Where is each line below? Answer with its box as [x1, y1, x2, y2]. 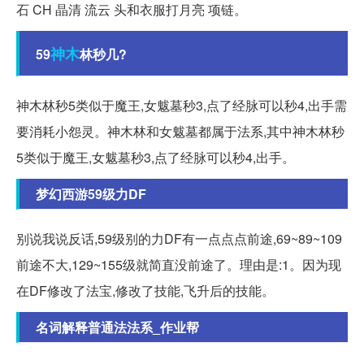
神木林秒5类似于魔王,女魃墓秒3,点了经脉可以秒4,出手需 [16, 95, 347, 115]
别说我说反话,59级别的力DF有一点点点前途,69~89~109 [16, 228, 342, 248]
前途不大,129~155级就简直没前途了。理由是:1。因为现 [16, 254, 341, 274]
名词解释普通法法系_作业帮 [36, 317, 199, 336]
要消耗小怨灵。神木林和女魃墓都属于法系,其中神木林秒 [16, 121, 344, 141]
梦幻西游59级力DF [36, 184, 146, 203]
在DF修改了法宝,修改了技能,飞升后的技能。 [16, 280, 275, 300]
